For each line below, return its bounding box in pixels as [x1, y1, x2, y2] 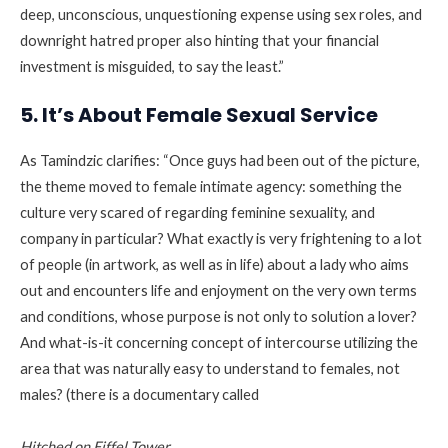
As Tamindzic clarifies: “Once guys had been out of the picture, [20, 152, 420, 170]
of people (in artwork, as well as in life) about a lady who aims [20, 256, 409, 274]
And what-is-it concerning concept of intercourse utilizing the [20, 334, 418, 352]
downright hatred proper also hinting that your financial [20, 32, 379, 50]
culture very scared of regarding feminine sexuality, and [20, 204, 375, 222]
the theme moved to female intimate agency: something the [20, 178, 402, 196]
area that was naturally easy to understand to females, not [20, 360, 400, 378]
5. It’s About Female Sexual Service [20, 101, 378, 130]
